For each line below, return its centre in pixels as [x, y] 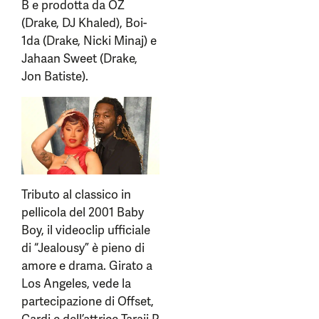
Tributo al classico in [76, 195]
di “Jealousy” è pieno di [83, 248]
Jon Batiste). [55, 76]
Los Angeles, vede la [76, 284]
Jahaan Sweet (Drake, [79, 58]
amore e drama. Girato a [87, 266]
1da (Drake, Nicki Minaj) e [89, 41]
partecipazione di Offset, [88, 302]
